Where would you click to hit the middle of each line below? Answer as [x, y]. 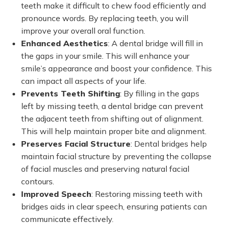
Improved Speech [57, 194]
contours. [38, 181]
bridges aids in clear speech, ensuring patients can [114, 206]
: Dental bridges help [169, 144]
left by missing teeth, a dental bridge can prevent [113, 106]
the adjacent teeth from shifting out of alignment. [113, 119]
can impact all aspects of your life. [84, 81]
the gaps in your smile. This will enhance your [105, 56]
